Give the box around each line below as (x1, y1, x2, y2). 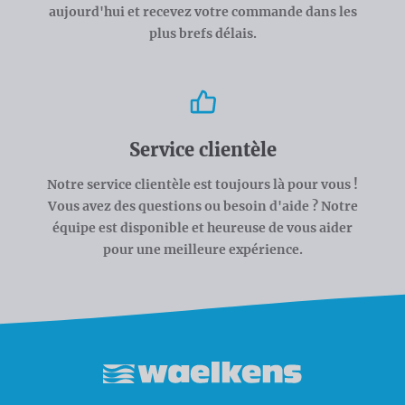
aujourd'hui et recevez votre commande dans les (48, 3, 357, 20)
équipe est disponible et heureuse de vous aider (52, 219, 353, 236)
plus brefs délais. (148, 24, 257, 42)
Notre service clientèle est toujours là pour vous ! (47, 175, 358, 193)
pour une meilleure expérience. (102, 240, 303, 258)
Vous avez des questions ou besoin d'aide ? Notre (47, 197, 358, 214)
